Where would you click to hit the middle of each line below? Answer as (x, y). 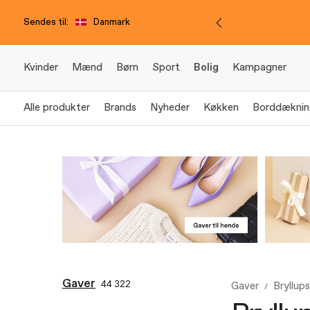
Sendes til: (46, 22)
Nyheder (170, 108)
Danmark (112, 22)
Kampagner (259, 68)
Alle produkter (57, 108)
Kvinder (41, 68)
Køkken (221, 108)
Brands (120, 108)
